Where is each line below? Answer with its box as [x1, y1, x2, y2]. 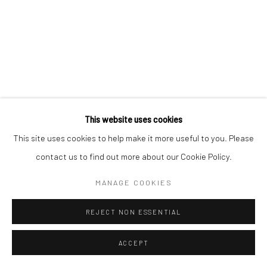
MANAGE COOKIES [95, 177, 172, 187]
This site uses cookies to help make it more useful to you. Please [13, 132, 254, 143]
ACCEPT [118, 239, 149, 247]
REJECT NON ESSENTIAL [86, 208, 181, 216]
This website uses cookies [85, 114, 182, 125]
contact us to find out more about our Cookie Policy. [35, 151, 232, 162]
